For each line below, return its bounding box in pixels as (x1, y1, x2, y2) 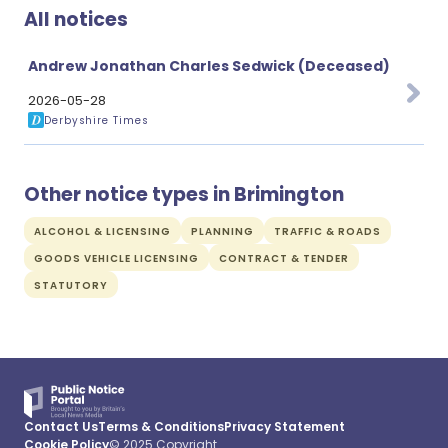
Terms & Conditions (98, 418, 224, 435)
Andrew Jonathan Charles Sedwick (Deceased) (28, 56, 390, 76)
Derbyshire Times (44, 112, 149, 128)
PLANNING (191, 224, 254, 239)
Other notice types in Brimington (24, 181, 344, 208)
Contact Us (24, 418, 98, 435)
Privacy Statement (224, 418, 345, 435)
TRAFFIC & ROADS (274, 224, 381, 239)
